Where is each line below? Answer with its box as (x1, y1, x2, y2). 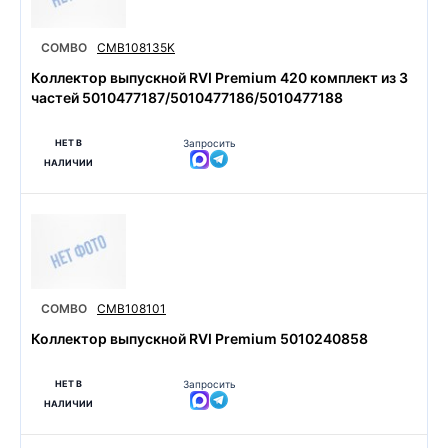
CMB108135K (97, 40, 175, 55)
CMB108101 (97, 301, 166, 316)
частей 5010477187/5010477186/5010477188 (31, 89, 343, 106)
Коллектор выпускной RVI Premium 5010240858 (31, 330, 368, 347)
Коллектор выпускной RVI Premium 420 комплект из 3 (31, 69, 408, 86)
